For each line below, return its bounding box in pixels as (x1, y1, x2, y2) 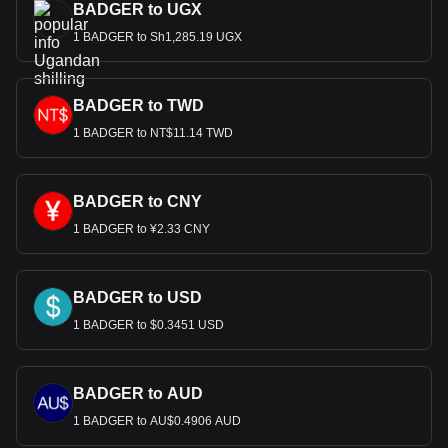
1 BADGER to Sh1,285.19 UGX (73, 30, 242, 44)
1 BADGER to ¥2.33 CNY (73, 222, 210, 236)
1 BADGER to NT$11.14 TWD (73, 126, 233, 140)
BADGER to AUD (73, 385, 203, 402)
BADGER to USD (73, 289, 202, 306)
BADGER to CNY (73, 193, 202, 210)
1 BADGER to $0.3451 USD (73, 318, 224, 332)
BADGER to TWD (73, 97, 204, 114)
